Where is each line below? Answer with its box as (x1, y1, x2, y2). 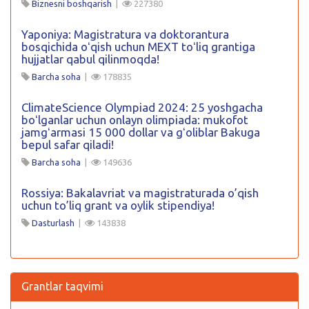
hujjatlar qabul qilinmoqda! (21, 52, 159, 66)
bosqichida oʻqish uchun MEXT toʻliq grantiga (21, 39, 255, 53)
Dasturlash (32, 217, 74, 228)
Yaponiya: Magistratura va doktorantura (21, 27, 229, 41)
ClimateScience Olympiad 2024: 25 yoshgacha (21, 100, 263, 114)
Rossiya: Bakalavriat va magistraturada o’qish (21, 186, 259, 199)
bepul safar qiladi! (21, 137, 114, 151)
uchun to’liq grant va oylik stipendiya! (21, 198, 215, 212)
